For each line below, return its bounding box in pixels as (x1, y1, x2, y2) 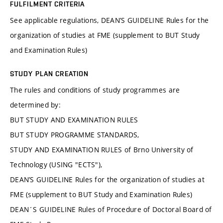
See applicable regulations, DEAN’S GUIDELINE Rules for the (10, 15, 209, 25)
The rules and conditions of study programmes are (10, 85, 180, 95)
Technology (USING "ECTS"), (10, 160, 103, 170)
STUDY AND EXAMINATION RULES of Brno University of (10, 145, 194, 155)
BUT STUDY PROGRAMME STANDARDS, (10, 130, 139, 140)
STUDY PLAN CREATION (10, 70, 89, 78)
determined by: (10, 100, 61, 110)
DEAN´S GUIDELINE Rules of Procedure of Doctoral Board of (10, 205, 212, 215)
